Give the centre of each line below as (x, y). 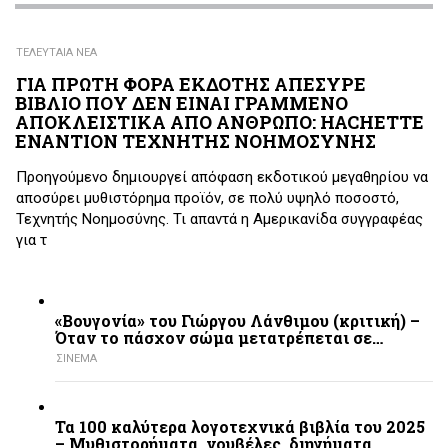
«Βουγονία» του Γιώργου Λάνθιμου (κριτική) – (237, 321)
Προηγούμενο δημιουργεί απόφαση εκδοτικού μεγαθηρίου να (222, 176)
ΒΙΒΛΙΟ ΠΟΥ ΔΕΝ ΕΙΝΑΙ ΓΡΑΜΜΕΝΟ (181, 103)
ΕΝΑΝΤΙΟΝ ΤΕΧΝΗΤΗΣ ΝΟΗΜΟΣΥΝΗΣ (195, 141)
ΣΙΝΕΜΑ (76, 359)
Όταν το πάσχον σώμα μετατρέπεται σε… (219, 338)
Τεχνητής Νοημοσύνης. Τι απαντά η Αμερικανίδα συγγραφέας (219, 218)
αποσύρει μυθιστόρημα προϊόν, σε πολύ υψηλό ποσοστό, (207, 197)
